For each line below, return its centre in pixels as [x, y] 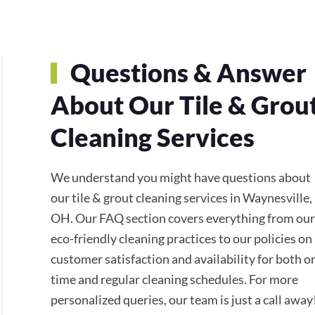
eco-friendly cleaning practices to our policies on [181, 238]
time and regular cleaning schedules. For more [174, 279]
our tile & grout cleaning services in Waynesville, [181, 197]
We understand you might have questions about [181, 177]
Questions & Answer [186, 72]
